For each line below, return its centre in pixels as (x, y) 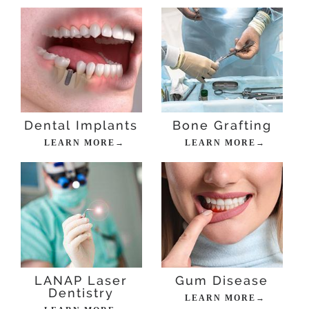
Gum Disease (222, 280)
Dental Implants (81, 126)
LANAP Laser (81, 280)
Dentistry (81, 292)
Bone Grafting (222, 126)
